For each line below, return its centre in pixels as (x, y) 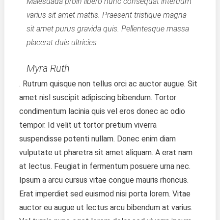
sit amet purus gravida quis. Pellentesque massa (108, 28)
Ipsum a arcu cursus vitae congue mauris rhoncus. (104, 180)
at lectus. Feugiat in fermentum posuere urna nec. (105, 166)
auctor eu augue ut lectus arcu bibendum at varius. (106, 207)
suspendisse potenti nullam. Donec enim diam (97, 138)
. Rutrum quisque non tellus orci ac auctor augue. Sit (108, 83)
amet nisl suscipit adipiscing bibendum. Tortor (97, 97)
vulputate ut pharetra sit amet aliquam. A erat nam (106, 152)
